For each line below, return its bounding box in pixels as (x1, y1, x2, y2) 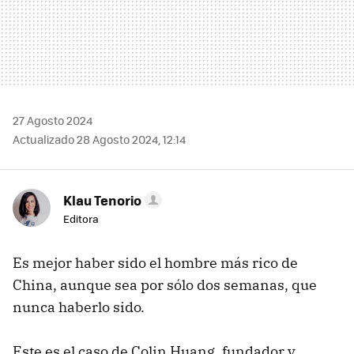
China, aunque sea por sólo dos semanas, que (13, 276, 317, 295)
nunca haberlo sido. (13, 298, 145, 317)
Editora (63, 211, 99, 227)
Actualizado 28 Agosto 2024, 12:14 (13, 131, 186, 148)
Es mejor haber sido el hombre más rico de (13, 254, 298, 273)
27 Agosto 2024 (13, 112, 92, 129)
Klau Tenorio (63, 190, 141, 210)
